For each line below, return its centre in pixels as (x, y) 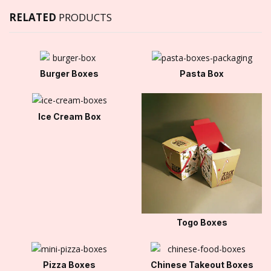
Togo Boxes (202, 222)
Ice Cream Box (69, 116)
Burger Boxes (69, 74)
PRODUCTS (85, 17)
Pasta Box (202, 74)
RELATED (34, 17)
